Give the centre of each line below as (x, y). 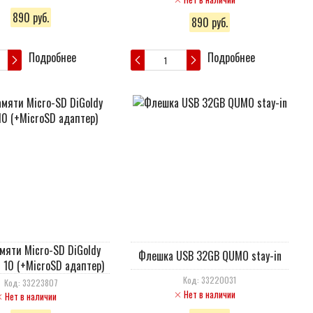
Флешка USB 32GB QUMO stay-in (210, 256)
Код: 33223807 (31, 283)
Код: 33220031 (210, 279)
